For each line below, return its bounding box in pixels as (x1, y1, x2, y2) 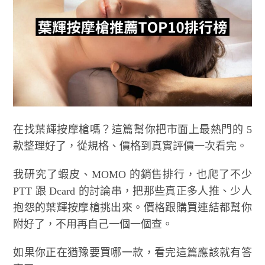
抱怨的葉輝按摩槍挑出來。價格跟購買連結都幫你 (13, 201, 252, 214)
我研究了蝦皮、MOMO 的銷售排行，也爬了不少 (13, 168, 252, 180)
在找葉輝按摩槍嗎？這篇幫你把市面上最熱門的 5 (13, 123, 252, 135)
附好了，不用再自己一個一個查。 (13, 218, 173, 230)
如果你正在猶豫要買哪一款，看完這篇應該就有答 (13, 246, 252, 258)
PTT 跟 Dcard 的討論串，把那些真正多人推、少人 (13, 185, 252, 197)
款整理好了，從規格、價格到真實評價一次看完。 (13, 140, 248, 152)
